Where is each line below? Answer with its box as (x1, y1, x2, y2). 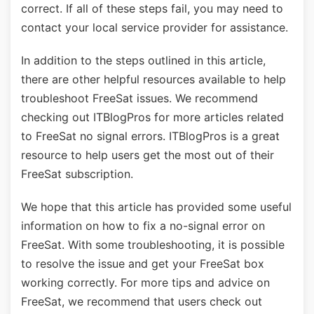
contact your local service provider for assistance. (21, 20, 288, 34)
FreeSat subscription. (21, 167, 133, 181)
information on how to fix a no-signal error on (21, 219, 265, 233)
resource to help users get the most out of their (21, 148, 274, 162)
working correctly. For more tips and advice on (21, 275, 270, 289)
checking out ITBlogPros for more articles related (21, 110, 284, 124)
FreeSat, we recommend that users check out (21, 294, 262, 308)
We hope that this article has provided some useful (21, 200, 292, 214)
